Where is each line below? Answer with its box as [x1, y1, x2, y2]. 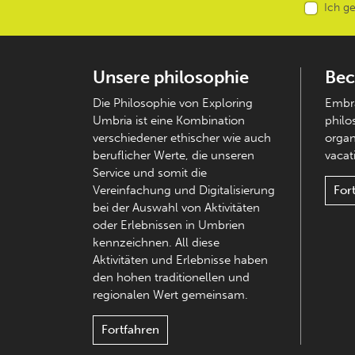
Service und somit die [93, 166, 207, 180]
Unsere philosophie [93, 67, 249, 88]
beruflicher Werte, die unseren [93, 148, 254, 162]
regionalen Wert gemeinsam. [93, 288, 248, 302]
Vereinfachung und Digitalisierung [93, 183, 275, 197]
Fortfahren [101, 323, 159, 337]
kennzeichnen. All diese [93, 235, 219, 250]
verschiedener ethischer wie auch [93, 131, 271, 145]
